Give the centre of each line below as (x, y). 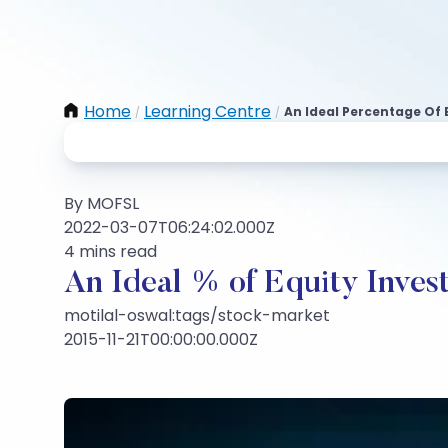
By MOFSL (101, 203)
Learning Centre (207, 111)
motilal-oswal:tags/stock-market (197, 315)
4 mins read (110, 251)
